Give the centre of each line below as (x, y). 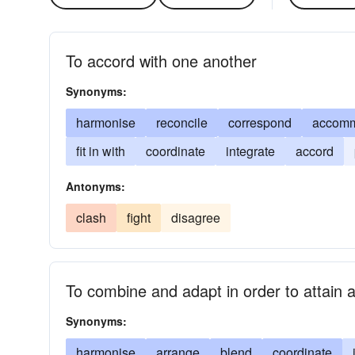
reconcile (182, 122)
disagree (196, 218)
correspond (260, 122)
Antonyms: (95, 186)
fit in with (101, 151)
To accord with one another (161, 61)
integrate (250, 151)
